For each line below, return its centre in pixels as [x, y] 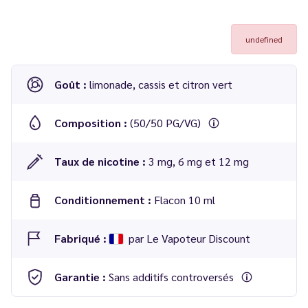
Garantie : [81, 277]
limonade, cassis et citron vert [161, 84]
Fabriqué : [82, 238]
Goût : [72, 84]
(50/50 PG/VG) [167, 123]
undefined [264, 39]
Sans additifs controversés [173, 277]
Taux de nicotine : [101, 161]
